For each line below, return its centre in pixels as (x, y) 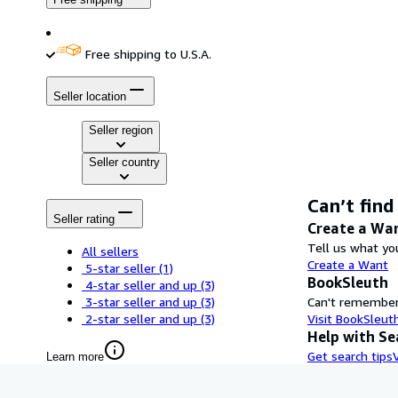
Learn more (75, 357)
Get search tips (350, 356)
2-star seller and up (141, 319)
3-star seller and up (141, 302)
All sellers (110, 251)
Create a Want (348, 265)
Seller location (90, 97)
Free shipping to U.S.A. (148, 53)
